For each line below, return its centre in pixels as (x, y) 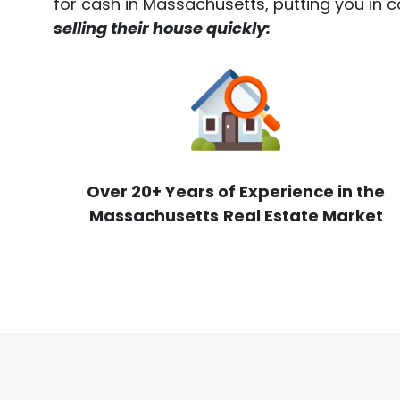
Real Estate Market (303, 215)
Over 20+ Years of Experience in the (236, 191)
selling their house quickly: (162, 28)
